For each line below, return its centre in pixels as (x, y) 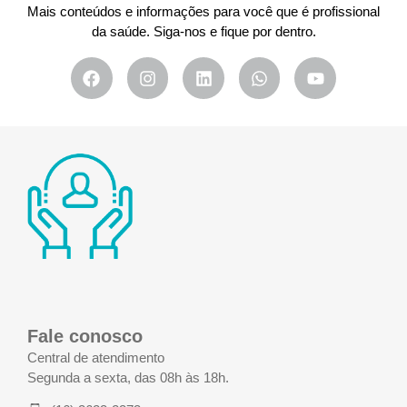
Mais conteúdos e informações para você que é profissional (203, 12)
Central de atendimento (96, 357)
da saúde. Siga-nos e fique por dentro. (203, 32)
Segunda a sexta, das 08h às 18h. (128, 377)
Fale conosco (85, 337)
